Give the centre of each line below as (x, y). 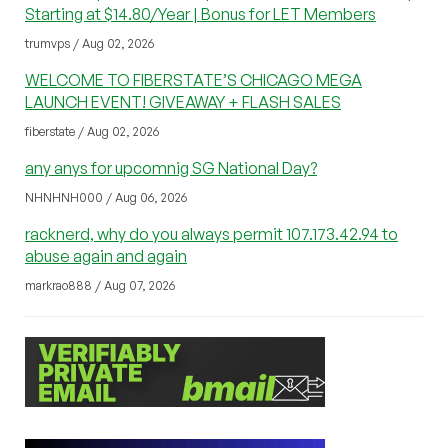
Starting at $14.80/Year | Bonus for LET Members (200, 14)
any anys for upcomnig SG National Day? (171, 168)
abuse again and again (106, 256)
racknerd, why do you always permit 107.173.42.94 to (211, 234)
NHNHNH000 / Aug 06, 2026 (106, 198)
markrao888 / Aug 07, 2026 (100, 286)
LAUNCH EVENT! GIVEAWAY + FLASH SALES (183, 102)
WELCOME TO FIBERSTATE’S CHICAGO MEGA (193, 80)
